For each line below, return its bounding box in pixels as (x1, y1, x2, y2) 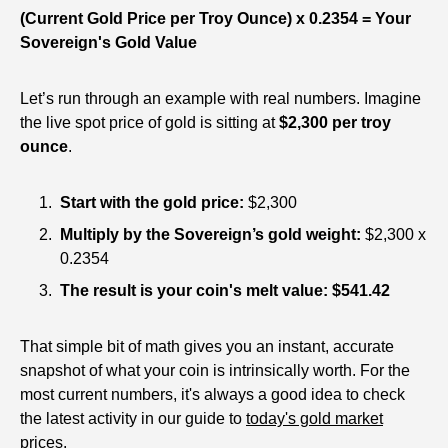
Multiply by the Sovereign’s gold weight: (60, 226, 361, 244)
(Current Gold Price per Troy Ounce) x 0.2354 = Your (20, 10, 411, 28)
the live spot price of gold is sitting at (20, 114, 279, 132)
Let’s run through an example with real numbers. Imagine (20, 90, 421, 108)
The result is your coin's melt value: (60, 282, 328, 300)
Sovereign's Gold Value (20, 34, 197, 52)
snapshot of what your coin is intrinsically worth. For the (20, 362, 410, 380)
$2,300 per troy (279, 114, 391, 132)
